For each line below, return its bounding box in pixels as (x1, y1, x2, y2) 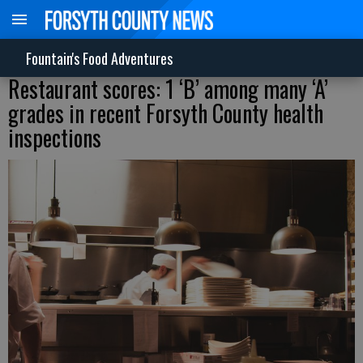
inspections (8, 121, 101, 154)
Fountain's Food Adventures (26, 47, 173, 69)
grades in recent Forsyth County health (8, 96, 323, 130)
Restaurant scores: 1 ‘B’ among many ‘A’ (8, 72, 328, 105)
